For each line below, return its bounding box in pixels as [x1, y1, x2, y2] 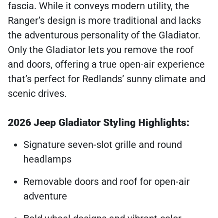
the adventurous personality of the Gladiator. [8, 29, 200, 41]
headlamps [23, 153, 72, 165]
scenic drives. [8, 88, 67, 100]
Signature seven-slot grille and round [23, 139, 182, 151]
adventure [23, 190, 67, 202]
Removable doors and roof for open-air [23, 176, 190, 188]
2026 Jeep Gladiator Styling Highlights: [8, 117, 189, 129]
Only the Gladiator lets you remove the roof [8, 44, 194, 56]
